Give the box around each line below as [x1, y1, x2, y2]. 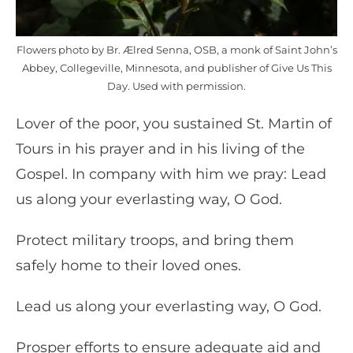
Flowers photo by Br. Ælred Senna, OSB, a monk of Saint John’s [16, 43, 337, 57]
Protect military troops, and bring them [16, 232, 294, 250]
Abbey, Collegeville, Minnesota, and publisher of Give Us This [21, 61, 332, 75]
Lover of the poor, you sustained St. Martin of [16, 115, 332, 133]
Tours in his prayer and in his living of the [16, 140, 305, 158]
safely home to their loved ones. [16, 257, 245, 275]
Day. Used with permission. [107, 80, 246, 93]
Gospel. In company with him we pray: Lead [16, 165, 326, 184]
